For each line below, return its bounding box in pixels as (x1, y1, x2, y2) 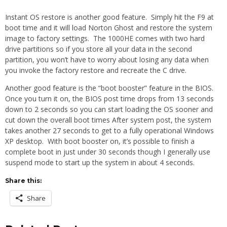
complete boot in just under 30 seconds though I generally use (5, 146, 210, 157)
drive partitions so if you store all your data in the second (5, 44, 192, 54)
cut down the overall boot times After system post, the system (5, 115, 211, 125)
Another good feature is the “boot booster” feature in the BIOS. (5, 83, 215, 93)
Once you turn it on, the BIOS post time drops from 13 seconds (5, 93, 214, 103)
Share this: (5, 176, 42, 184)
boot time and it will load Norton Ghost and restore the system (5, 22, 212, 32)
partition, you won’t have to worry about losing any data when (5, 54, 209, 64)
